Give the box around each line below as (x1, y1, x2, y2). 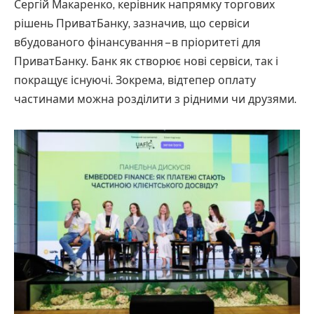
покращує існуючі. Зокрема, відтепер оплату (14, 74, 256, 88)
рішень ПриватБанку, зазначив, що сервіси (14, 17, 250, 31)
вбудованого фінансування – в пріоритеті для (14, 36, 261, 50)
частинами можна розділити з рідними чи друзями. (14, 93, 296, 107)
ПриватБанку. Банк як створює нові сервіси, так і (14, 55, 278, 69)
